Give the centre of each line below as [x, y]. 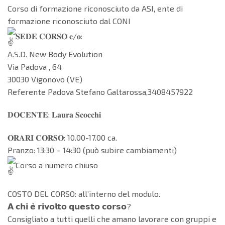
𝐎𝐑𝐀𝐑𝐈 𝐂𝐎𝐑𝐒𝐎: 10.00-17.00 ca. [62, 138]
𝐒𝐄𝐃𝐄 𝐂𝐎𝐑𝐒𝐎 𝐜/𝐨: [49, 36]
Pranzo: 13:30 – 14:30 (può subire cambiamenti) [92, 150]
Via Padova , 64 [35, 66]
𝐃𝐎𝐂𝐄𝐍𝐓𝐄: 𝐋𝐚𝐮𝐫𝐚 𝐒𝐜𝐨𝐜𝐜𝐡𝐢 [54, 115]
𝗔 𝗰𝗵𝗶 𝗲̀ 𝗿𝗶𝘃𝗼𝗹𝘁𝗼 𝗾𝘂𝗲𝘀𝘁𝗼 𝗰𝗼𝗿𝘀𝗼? [69, 206]
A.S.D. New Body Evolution [55, 54]
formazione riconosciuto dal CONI [69, 21]
